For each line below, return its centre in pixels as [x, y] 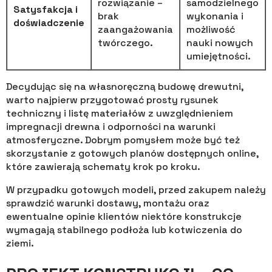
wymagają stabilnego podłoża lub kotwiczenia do [124, 229]
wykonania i [215, 16]
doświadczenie [49, 22]
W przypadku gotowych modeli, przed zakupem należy [136, 189]
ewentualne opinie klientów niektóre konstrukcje [124, 216]
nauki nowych [220, 42]
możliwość [211, 29]
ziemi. [20, 243]
